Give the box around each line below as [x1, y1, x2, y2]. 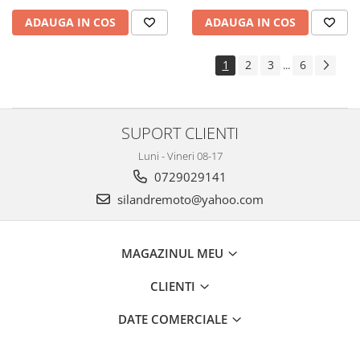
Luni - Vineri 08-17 [137, 149, 223, 164]
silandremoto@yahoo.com [114, 191, 264, 208]
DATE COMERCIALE [117, 311, 231, 328]
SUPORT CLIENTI [121, 121, 239, 145]
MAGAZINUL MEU [121, 245, 227, 262]
